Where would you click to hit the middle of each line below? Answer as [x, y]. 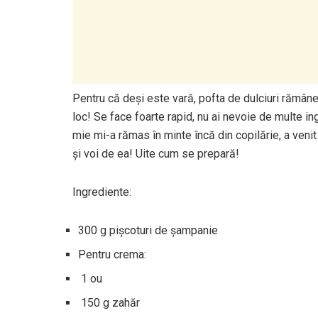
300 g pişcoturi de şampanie [148, 230]
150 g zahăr [109, 302]
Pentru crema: [112, 254]
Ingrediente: [102, 192]
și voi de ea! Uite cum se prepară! [156, 153]
